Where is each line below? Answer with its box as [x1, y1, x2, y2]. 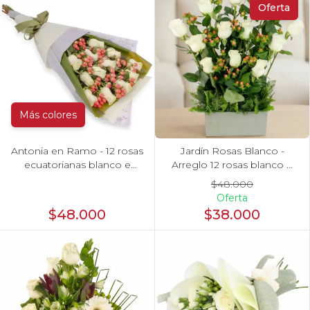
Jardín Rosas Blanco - [180, 144, 284, 157]
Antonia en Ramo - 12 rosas [11, 144, 143, 157]
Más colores [19, 108, 77, 121]
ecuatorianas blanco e [24, 158, 131, 171]
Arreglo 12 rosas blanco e [172, 158, 293, 171]
